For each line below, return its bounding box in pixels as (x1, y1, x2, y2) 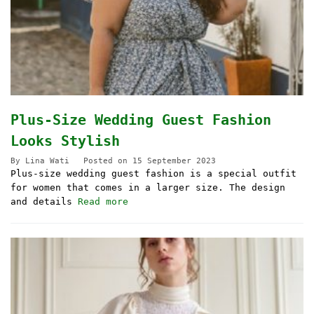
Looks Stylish (11, 132, 120, 150)
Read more (78, 196, 128, 207)
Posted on (83, 156, 132, 166)
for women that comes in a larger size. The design (11, 182, 285, 193)
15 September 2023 (132, 156, 216, 166)
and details (11, 196, 78, 207)
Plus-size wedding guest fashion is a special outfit (11, 168, 296, 179)
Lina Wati (25, 156, 69, 166)
